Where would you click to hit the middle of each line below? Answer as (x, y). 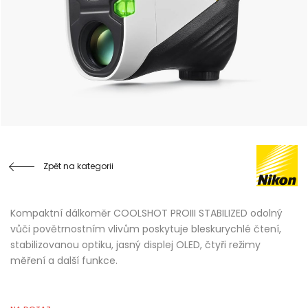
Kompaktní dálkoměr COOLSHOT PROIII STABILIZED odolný (146, 213)
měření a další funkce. (64, 261)
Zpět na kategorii (78, 166)
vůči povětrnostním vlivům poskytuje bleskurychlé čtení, (146, 229)
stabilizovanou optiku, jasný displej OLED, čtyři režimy (135, 245)
